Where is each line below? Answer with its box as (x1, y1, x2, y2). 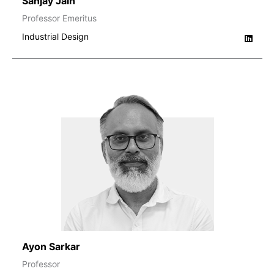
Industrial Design (22, 31, 89, 42)
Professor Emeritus (22, 12, 97, 23)
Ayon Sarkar (22, 240, 80, 253)
